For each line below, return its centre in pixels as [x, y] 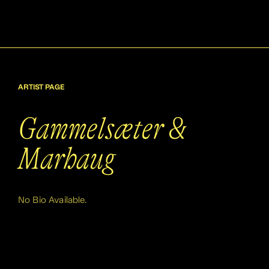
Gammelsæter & [101, 129]
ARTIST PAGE [41, 88]
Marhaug [67, 159]
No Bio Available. [53, 200]
